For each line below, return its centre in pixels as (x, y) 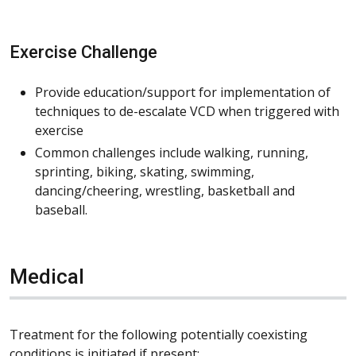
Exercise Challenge (83, 52)
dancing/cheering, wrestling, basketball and (165, 190)
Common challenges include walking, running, (172, 152)
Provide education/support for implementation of (183, 92)
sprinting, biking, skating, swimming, (145, 171)
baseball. (61, 209)
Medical (47, 276)
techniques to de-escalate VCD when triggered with (187, 111)
